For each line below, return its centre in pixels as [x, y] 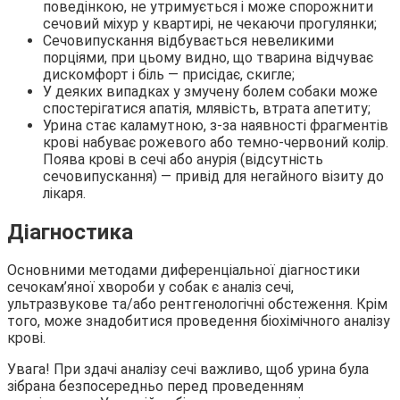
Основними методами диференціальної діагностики [183, 271]
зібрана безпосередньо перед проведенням [155, 387]
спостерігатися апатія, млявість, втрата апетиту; [207, 108]
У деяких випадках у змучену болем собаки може [210, 91]
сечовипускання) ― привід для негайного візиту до [213, 176]
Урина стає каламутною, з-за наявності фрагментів [216, 125]
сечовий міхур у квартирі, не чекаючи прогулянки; [210, 23]
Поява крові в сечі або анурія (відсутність [183, 159]
